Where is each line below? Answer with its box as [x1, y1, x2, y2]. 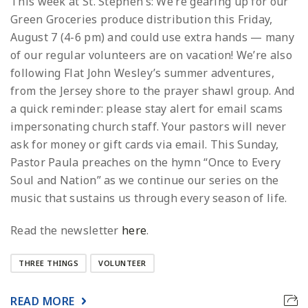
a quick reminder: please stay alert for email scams [10, 101, 283, 117]
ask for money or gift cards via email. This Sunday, [10, 137, 279, 153]
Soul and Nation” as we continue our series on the [10, 173, 279, 188]
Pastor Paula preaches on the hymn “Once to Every [10, 155, 281, 170]
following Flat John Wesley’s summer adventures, [10, 65, 275, 81]
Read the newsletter [10, 223, 122, 239]
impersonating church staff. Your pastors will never [10, 119, 287, 135]
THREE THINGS [19, 258, 78, 269]
